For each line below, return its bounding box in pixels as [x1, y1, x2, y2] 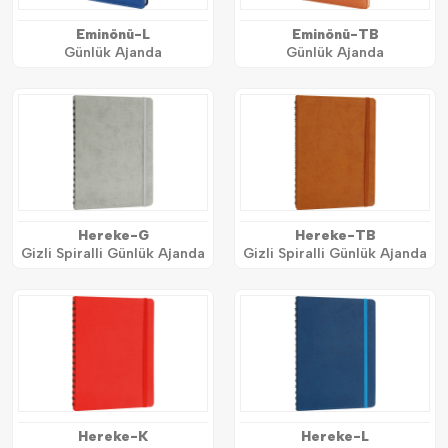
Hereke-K [78, 428, 148, 446]
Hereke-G [77, 227, 149, 245]
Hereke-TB [294, 227, 376, 245]
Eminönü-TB [291, 26, 379, 44]
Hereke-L [301, 428, 369, 446]
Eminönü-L [76, 26, 150, 44]
